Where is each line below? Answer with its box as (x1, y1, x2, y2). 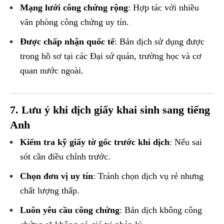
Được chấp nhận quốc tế (20, 36, 114, 47)
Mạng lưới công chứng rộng (20, 2, 128, 13)
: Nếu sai (169, 137, 202, 147)
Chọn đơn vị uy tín (20, 171, 93, 181)
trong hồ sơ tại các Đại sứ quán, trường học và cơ (20, 51, 201, 61)
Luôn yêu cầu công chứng (20, 205, 119, 215)
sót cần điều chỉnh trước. (20, 151, 110, 162)
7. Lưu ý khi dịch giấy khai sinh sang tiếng (10, 103, 210, 116)
